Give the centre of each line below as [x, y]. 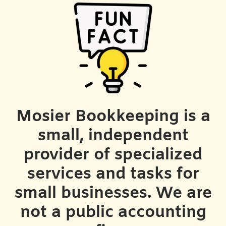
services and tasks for [113, 175]
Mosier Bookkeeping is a [113, 117]
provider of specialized [113, 155]
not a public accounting [113, 213]
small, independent [113, 136]
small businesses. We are [113, 194]
